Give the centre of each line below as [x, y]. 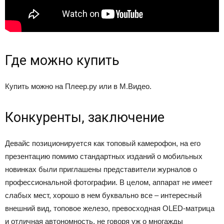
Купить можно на [35, 86]
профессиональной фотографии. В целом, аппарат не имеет [109, 182]
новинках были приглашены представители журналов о [101, 169]
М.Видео [134, 86]
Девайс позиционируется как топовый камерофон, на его [103, 143]
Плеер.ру [81, 86]
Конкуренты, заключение [85, 117]
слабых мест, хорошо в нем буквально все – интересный [103, 195]
